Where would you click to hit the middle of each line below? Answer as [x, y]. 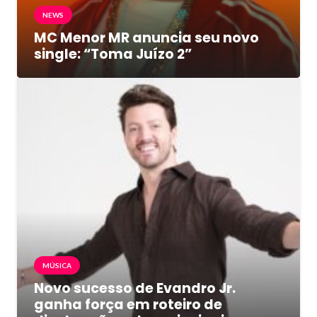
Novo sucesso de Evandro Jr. [135, 288]
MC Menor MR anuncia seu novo [146, 38]
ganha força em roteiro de [128, 304]
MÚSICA [57, 265]
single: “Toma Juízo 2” [113, 54]
